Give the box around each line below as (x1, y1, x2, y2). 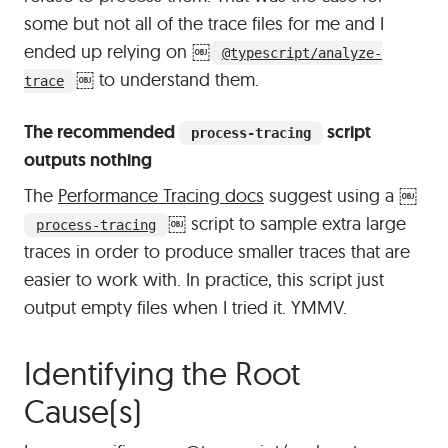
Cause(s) (24, 391, 142, 431)
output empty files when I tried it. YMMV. (24, 296, 347, 319)
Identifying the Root (24, 353, 300, 393)
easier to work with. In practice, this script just (24, 268, 384, 291)
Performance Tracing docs (58, 184, 264, 207)
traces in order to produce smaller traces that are (24, 240, 410, 263)
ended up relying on (24, 40, 192, 63)
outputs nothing (24, 148, 152, 172)
